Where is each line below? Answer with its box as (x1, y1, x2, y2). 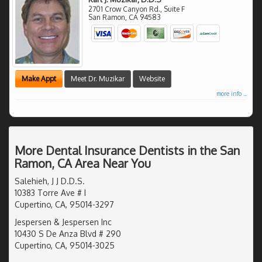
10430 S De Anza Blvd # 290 (15, 228, 121, 239)
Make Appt (22, 74, 56, 83)
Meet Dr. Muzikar (71, 74, 125, 83)
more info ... (216, 89, 247, 97)
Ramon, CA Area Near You (15, 155, 151, 171)
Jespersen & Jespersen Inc (15, 216, 112, 227)
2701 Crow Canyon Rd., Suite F (88, 4, 185, 13)
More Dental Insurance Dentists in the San (15, 142, 240, 158)
